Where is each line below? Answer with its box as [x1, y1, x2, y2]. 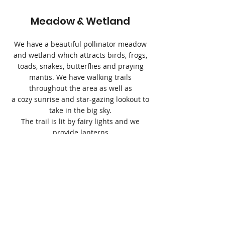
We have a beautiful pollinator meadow [14, 39, 147, 49]
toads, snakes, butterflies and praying [17, 61, 144, 71]
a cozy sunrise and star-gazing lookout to [12, 94, 149, 104]
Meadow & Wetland [31, 14, 130, 28]
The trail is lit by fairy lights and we [21, 117, 140, 126]
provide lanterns [52, 128, 108, 137]
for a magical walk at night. [35, 139, 126, 148]
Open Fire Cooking [34, 205, 127, 219]
